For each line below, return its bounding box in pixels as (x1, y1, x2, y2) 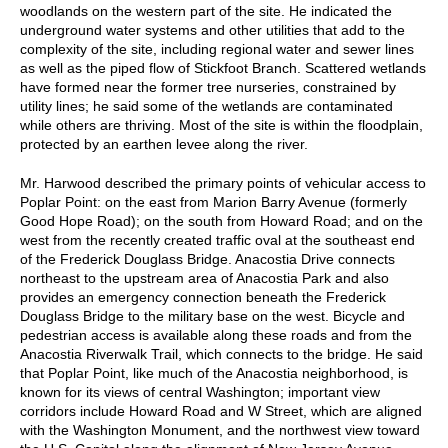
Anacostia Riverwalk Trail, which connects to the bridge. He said (20, 345, 423, 362)
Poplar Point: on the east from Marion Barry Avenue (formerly (20, 193, 407, 210)
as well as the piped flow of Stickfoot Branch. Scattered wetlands (20, 59, 426, 76)
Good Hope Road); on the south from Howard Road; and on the (20, 212, 423, 229)
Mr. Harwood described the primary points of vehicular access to (20, 174, 426, 191)
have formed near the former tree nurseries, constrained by (20, 78, 396, 95)
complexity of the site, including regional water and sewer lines (20, 40, 414, 57)
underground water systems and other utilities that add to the (20, 21, 405, 38)
